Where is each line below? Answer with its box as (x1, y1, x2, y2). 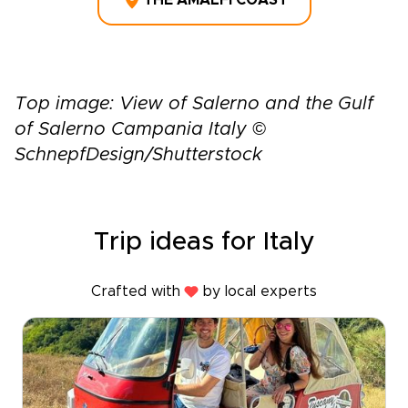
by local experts (202, 284, 317, 299)
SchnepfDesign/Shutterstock (15, 146, 262, 164)
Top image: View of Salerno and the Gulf (15, 95, 373, 113)
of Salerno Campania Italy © (15, 120, 266, 138)
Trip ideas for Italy (93, 229, 315, 255)
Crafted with (91, 284, 180, 299)
